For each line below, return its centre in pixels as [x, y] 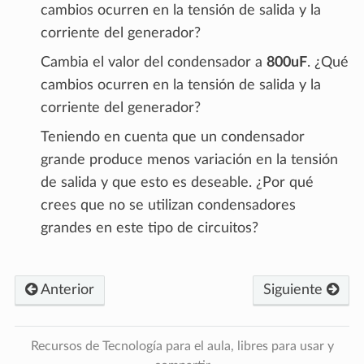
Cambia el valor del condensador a [154, 63]
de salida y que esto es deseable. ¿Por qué [177, 183]
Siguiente [295, 290]
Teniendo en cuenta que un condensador [173, 138]
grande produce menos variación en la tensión [189, 160]
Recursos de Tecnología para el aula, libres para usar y [182, 347]
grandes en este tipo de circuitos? [149, 229]
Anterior [66, 290]
